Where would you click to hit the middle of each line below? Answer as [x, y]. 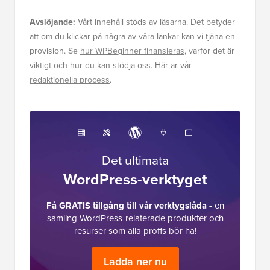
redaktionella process [70, 80]
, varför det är [209, 51]
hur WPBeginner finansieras [132, 51]
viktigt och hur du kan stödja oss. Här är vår [111, 66]
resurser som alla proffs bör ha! [135, 231]
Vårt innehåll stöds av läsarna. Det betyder [155, 22]
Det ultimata [135, 160]
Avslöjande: [52, 22]
